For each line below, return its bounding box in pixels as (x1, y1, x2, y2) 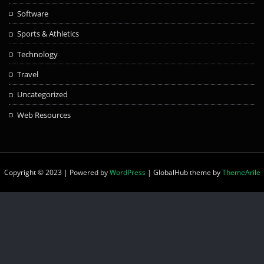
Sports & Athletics (17, 28, 80, 39)
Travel (17, 68, 39, 80)
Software (17, 8, 49, 19)
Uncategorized (17, 89, 68, 100)
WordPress (109, 167, 146, 178)
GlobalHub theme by (153, 167, 222, 178)
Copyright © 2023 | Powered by (4, 167, 110, 178)
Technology (17, 48, 58, 60)
